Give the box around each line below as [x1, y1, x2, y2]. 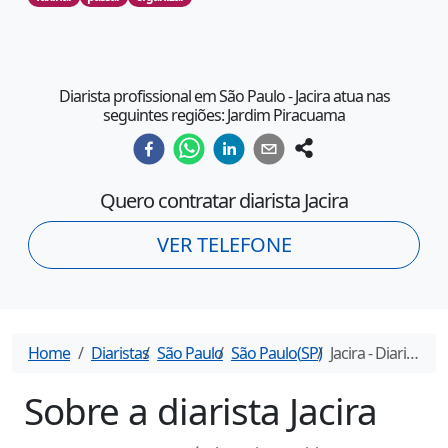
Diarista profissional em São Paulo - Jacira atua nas [58, 85, 390, 108]
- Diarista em [365, 342, 406, 365]
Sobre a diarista [24, 386, 289, 437]
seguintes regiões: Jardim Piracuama [103, 104, 345, 127]
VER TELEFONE [156, 231, 292, 259]
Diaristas [91, 342, 149, 365]
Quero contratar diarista [100, 187, 304, 215]
